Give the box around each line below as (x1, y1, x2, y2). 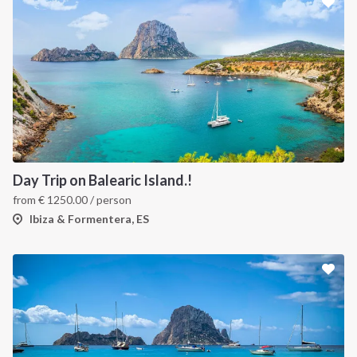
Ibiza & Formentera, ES (29, 212, 149, 226)
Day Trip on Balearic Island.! (13, 171, 192, 190)
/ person (88, 193, 131, 207)
